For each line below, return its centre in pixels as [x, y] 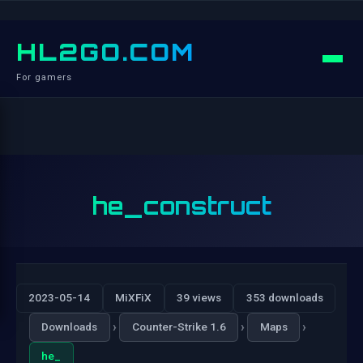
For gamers [44, 77]
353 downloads [284, 298]
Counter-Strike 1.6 [179, 327]
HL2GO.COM [105, 52]
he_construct [181, 206]
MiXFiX [134, 298]
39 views [199, 298]
